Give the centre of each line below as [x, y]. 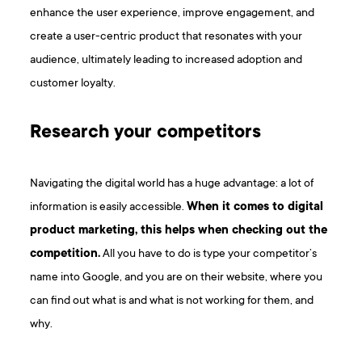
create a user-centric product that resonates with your [166, 37]
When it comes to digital [255, 208]
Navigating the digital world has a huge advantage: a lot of [172, 184]
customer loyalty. [73, 84]
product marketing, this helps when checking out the [179, 231]
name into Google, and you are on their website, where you [177, 278]
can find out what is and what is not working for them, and [172, 301]
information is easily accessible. [109, 208]
